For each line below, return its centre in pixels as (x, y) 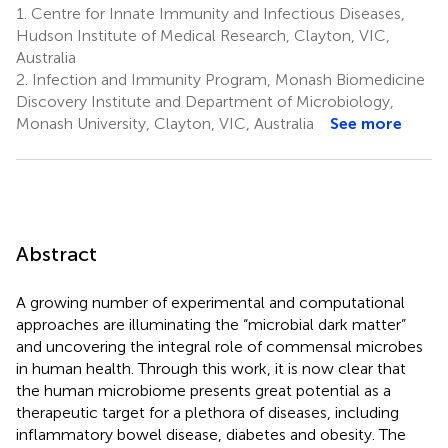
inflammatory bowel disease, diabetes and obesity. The (211, 434)
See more (366, 123)
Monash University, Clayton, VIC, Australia (165, 123)
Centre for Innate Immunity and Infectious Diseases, (216, 13)
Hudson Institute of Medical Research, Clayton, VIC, (203, 35)
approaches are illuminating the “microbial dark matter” (211, 324)
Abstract (56, 253)
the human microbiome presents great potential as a (203, 390)
